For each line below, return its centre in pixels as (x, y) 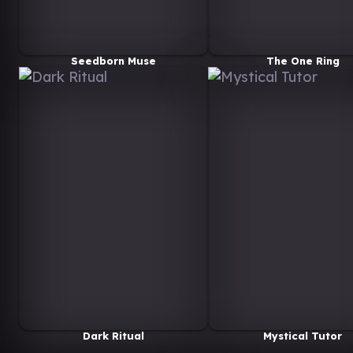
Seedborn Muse (113, 60)
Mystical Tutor (303, 335)
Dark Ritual (113, 335)
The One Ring (303, 60)
